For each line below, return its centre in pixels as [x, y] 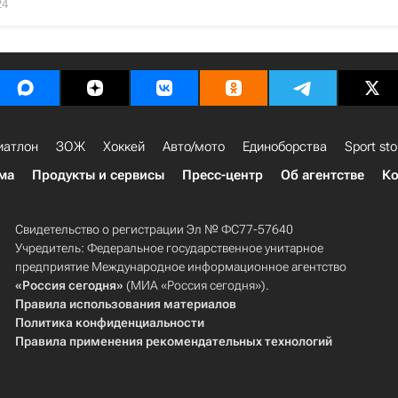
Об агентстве [322, 175]
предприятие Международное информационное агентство [180, 267]
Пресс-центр [223, 175]
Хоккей [124, 147]
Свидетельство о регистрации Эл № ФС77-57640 [154, 229]
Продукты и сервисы [98, 175]
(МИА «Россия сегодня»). [196, 285]
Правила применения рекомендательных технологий [173, 341]
